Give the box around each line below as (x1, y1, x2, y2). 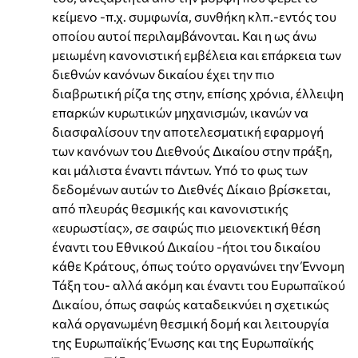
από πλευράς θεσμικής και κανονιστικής (52, 200, 288, 216)
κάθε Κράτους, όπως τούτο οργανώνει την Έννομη (52, 257, 344, 273)
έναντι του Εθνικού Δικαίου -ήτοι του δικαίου (52, 238, 320, 254)
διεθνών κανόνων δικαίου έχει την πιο (52, 66, 275, 82)
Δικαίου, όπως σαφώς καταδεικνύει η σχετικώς (52, 296, 329, 312)
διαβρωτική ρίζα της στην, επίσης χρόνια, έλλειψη (52, 85, 344, 101)
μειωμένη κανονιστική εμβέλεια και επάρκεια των (52, 46, 341, 62)
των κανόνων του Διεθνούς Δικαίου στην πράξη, (52, 142, 332, 158)
